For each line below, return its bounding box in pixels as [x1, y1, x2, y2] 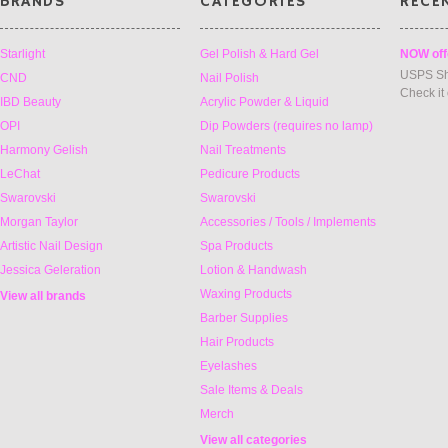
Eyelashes [200, 359, 257, 373]
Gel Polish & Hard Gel [200, 47, 319, 61]
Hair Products [200, 335, 274, 349]
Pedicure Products [200, 167, 300, 181]
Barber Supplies [200, 311, 288, 325]
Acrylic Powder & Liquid [200, 95, 329, 109]
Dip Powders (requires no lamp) [200, 119, 373, 133]
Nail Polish [200, 71, 259, 85]
